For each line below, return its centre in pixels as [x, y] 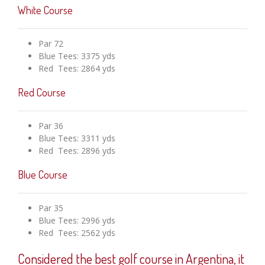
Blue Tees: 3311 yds [77, 138]
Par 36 [51, 126]
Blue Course [43, 175]
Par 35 [51, 208]
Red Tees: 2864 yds [77, 69]
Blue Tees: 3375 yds [77, 56]
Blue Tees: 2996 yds [77, 221]
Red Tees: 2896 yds [77, 151]
